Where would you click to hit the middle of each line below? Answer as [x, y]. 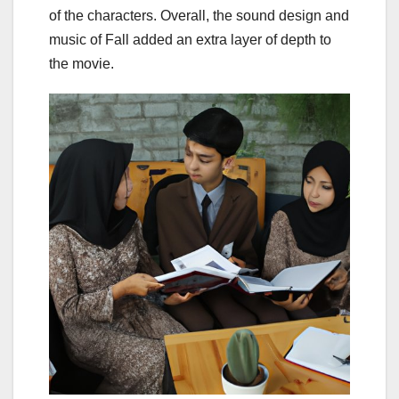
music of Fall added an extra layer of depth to [190, 40]
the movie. [81, 64]
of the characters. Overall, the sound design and [199, 16]
